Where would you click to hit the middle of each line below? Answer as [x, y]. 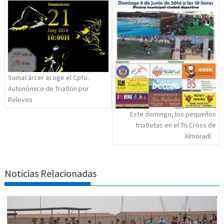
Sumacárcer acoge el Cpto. [49, 78]
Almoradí [197, 136]
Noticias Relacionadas [51, 173]
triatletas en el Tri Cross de [175, 125]
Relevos [20, 100]
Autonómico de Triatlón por [49, 89]
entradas [26, 15]
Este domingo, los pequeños [173, 114]
